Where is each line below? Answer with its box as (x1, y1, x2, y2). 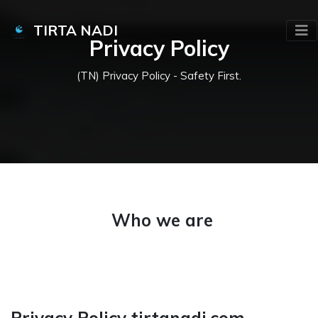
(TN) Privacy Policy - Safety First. (77, 69, 241, 82)
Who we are (111, 209, 213, 231)
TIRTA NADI (26, 21, 118, 39)
